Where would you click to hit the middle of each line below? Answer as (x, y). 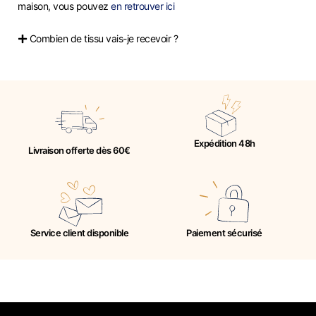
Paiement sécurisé (224, 232)
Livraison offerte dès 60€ (79, 150)
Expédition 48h (224, 143)
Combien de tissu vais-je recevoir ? (104, 38)
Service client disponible (79, 232)
